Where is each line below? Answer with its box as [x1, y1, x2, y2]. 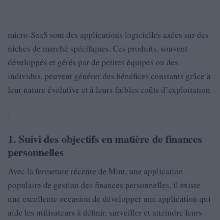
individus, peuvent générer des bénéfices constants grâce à [8, 70, 211, 82]
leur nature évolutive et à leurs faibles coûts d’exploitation [8, 84, 210, 96]
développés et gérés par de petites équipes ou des [8, 56, 178, 68]
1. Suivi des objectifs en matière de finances [8, 131, 202, 147]
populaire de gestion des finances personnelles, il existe [8, 179, 200, 191]
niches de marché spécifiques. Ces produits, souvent [8, 43, 188, 55]
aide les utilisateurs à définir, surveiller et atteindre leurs [8, 207, 202, 219]
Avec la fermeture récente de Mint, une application [8, 165, 183, 177]
